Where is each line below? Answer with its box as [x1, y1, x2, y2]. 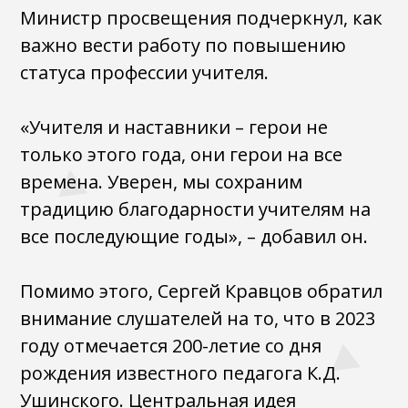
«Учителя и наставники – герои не [20, 115, 329, 139]
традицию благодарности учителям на [20, 197, 372, 221]
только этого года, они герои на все [20, 142, 343, 167]
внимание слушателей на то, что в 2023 [20, 306, 376, 331]
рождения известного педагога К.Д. [20, 361, 342, 385]
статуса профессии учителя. [20, 60, 270, 85]
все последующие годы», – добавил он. [20, 224, 369, 249]
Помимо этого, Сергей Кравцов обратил [20, 279, 383, 303]
